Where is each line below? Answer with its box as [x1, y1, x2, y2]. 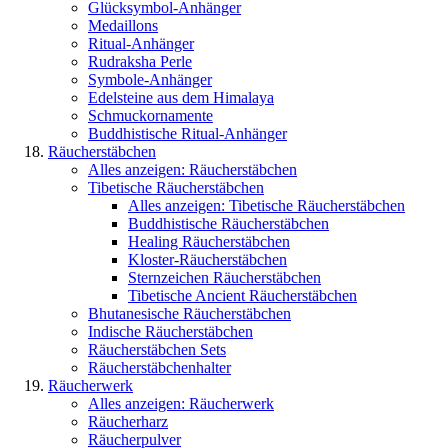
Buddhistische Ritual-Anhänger [88, 125, 287, 142]
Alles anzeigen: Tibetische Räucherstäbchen [128, 197, 405, 214]
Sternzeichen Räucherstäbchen [128, 269, 321, 286]
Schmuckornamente [88, 107, 213, 124]
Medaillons [88, 17, 158, 34]
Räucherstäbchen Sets [88, 341, 226, 358]
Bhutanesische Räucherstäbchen [88, 305, 291, 322]
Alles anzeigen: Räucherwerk [88, 395, 274, 412]
